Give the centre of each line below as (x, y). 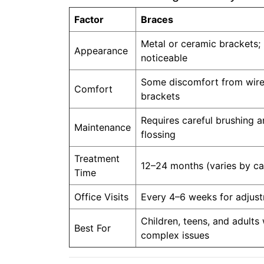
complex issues (175, 235)
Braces (157, 19)
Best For (93, 228)
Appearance (101, 50)
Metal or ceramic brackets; (201, 43)
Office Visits (101, 197)
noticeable (164, 57)
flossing (158, 134)
